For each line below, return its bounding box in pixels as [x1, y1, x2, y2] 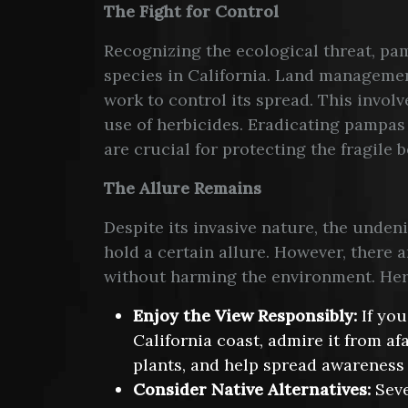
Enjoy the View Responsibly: [133, 305, 357, 327]
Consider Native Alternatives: [133, 379, 371, 401]
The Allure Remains [104, 178, 261, 199]
